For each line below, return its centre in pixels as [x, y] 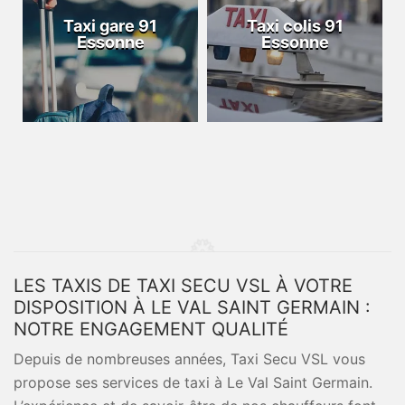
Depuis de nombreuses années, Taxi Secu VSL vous [189, 359]
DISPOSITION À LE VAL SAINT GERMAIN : [192, 307]
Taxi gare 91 [110, 26]
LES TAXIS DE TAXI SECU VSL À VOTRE [183, 286]
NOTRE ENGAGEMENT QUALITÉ [151, 329]
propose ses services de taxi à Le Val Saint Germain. [193, 382]
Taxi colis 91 [295, 26]
